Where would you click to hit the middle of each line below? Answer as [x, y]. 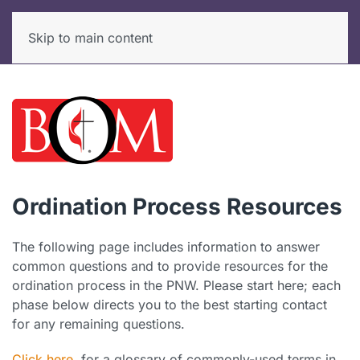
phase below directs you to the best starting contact [170, 305]
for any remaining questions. [100, 324]
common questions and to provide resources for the [170, 266]
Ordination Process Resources [177, 207]
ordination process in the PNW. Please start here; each [176, 285]
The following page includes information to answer [166, 247]
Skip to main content [90, 38]
